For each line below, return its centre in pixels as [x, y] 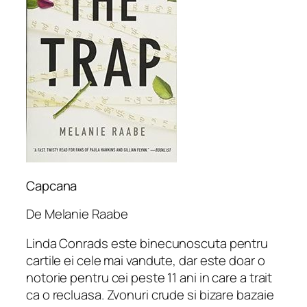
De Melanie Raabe [77, 213]
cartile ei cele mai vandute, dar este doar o [146, 261]
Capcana [52, 186]
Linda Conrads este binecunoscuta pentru [147, 244]
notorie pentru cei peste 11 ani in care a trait [149, 278]
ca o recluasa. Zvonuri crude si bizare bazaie [150, 295]
